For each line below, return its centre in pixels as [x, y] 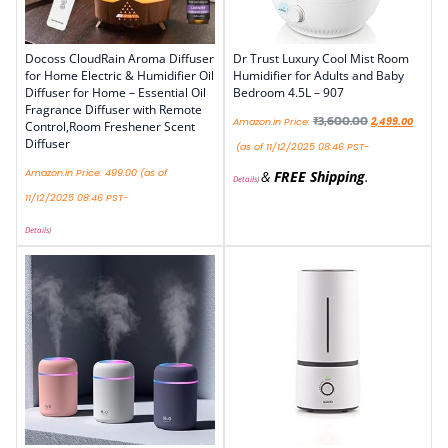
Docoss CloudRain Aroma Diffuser [119, 58]
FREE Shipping [319, 176]
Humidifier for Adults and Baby [318, 75]
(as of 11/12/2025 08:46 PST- [301, 146]
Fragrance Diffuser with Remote [113, 109]
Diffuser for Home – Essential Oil [115, 92]
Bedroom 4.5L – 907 [288, 92]
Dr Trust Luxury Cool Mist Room [321, 58]
